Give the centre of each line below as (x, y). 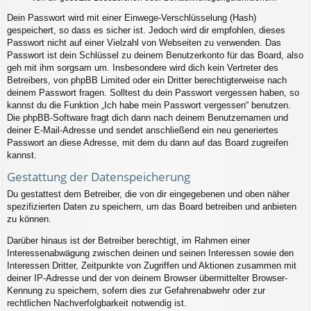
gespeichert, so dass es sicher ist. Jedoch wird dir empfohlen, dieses (146, 30)
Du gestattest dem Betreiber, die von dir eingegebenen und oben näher (148, 194)
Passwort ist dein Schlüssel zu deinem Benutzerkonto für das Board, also (155, 55)
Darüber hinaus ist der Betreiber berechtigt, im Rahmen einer (128, 241)
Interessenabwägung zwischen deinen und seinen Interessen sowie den (150, 253)
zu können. (29, 219)
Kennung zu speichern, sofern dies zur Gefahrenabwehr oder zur (136, 291)
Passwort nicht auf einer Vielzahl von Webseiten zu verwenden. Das (144, 42)
